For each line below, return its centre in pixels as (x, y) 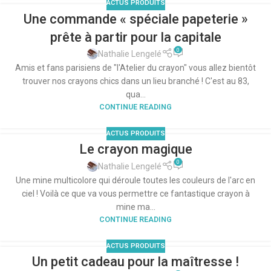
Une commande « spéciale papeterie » (135, 19)
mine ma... (135, 207)
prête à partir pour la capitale (135, 37)
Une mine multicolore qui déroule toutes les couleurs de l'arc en (135, 180)
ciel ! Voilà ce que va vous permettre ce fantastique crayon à (135, 193)
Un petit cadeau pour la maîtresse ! (135, 261)
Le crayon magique (135, 149)
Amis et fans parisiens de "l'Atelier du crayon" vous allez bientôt (135, 68)
